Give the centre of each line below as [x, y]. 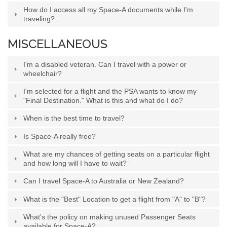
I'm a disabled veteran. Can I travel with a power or [105, 64]
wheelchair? [43, 73]
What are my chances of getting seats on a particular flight [117, 154]
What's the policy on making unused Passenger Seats [110, 217]
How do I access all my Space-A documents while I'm [108, 9]
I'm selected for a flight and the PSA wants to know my [110, 91]
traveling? [39, 18]
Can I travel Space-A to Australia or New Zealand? [104, 181]
